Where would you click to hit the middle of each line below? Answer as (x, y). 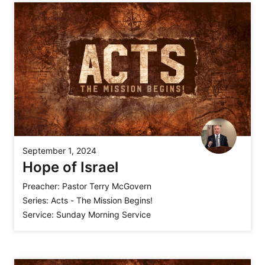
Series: (35, 201)
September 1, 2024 (59, 151)
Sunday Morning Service (104, 215)
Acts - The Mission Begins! (102, 201)
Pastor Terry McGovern (107, 186)
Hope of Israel (70, 167)
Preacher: (41, 186)
